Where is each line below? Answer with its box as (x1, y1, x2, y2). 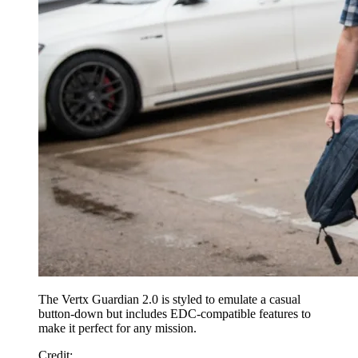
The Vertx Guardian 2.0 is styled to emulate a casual (38, 292, 300, 306)
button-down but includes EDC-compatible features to (38, 307, 311, 320)
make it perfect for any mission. (38, 321, 197, 335)
